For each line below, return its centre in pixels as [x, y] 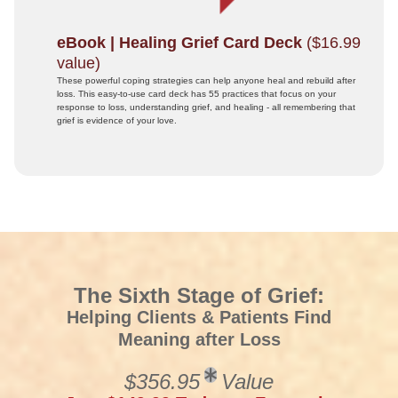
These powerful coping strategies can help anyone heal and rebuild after [206, 80]
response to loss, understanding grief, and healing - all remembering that [206, 107]
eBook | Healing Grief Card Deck [179, 43]
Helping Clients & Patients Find [199, 317]
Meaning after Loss [199, 339]
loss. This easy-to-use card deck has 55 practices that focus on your [196, 94]
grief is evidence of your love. [116, 120]
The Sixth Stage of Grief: [199, 295]
